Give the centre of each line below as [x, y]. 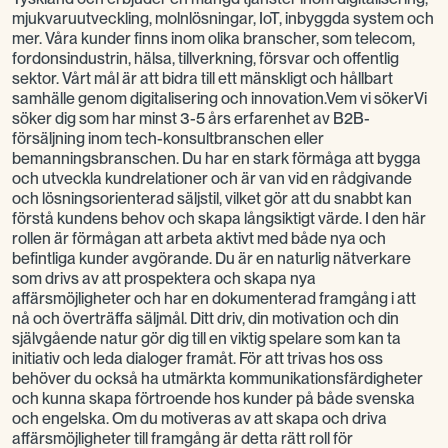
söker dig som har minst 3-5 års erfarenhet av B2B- [191, 119]
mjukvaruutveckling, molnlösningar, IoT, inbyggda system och [223, 19]
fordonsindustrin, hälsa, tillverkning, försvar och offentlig [205, 59]
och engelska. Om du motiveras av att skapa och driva [199, 419]
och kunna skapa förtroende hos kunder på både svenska [213, 399]
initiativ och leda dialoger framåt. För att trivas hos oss [197, 359]
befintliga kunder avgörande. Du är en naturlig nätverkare [211, 259]
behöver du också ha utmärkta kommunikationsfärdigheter [217, 379]
